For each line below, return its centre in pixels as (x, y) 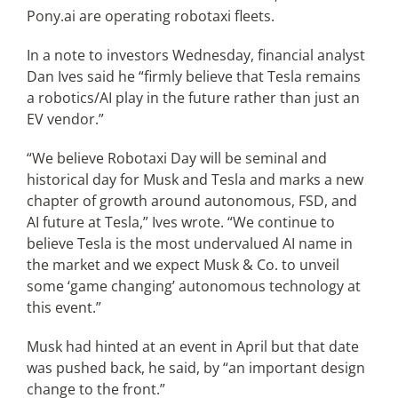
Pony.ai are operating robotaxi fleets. (150, 16)
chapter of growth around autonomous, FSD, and (191, 201)
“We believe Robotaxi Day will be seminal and (176, 158)
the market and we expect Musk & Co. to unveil (183, 265)
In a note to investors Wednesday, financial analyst (195, 55)
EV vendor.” (65, 119)
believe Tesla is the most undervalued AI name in (189, 243)
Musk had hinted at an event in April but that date (192, 346)
